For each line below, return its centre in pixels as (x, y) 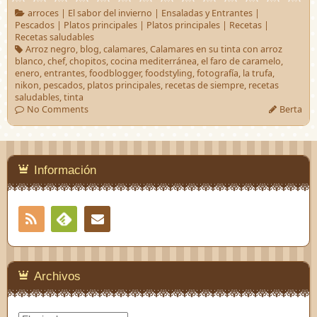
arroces (43, 13)
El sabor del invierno (110, 13)
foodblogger (115, 74)
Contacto (170, 218)
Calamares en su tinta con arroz (216, 50)
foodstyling (169, 74)
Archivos (58, 276)
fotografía (218, 74)
